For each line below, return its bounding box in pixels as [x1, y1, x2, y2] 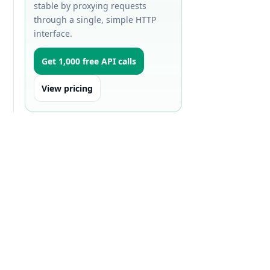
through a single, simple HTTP [34, 14, 156, 25]
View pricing [42, 83, 93, 94]
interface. [34, 28, 72, 39]
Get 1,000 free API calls [42, 55, 136, 67]
